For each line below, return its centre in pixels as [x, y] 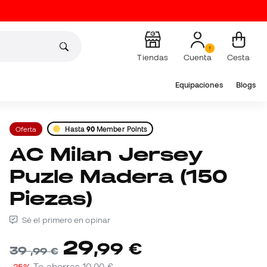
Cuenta [198, 57]
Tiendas [153, 57]
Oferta [26, 129]
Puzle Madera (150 [119, 176]
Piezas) [51, 198]
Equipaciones [199, 85]
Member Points [121, 129]
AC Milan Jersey [18, 154]
